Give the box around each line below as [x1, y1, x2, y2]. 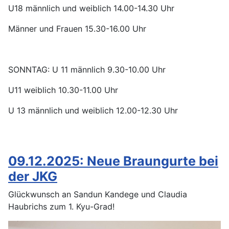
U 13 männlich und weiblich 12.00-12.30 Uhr [8, 105, 178, 116]
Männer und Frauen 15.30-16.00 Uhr [8, 24, 146, 34]
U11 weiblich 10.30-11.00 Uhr [8, 85, 118, 96]
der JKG [8, 169, 57, 185]
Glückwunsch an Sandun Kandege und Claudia [8, 189, 187, 200]
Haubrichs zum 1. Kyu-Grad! [8, 201, 117, 212]
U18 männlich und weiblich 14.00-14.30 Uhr [8, 3, 174, 14]
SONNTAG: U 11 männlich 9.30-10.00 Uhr [8, 64, 166, 75]
